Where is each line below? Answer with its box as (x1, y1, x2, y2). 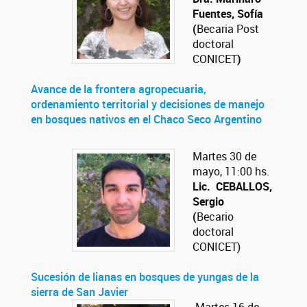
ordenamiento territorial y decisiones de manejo (31, 97, 265, 112)
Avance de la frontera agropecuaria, (31, 82, 206, 97)
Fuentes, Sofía (193, 6, 263, 21)
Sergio (193, 194, 224, 209)
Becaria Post (197, 21, 259, 36)
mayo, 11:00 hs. (193, 164, 269, 179)
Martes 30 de (193, 149, 256, 164)
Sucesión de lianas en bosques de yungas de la (31, 269, 259, 284)
